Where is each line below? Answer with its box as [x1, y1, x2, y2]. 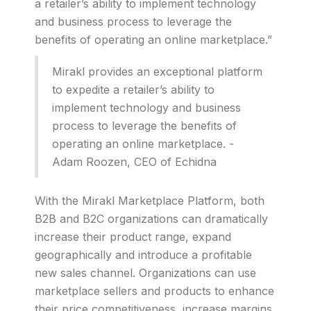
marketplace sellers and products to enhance [35, 284, 274, 298]
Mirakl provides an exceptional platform [52, 65, 262, 78]
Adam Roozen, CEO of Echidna [52, 155, 217, 169]
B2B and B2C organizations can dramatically [35, 212, 268, 226]
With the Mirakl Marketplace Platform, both [35, 194, 264, 208]
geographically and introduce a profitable [35, 248, 252, 262]
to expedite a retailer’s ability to [52, 83, 215, 96]
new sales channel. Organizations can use [35, 266, 256, 280]
